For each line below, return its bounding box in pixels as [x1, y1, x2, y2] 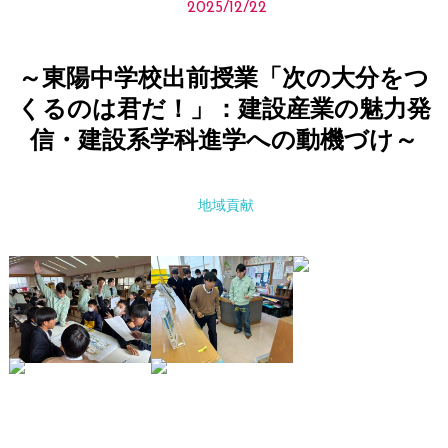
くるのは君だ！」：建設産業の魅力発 [16, 99, 431, 123]
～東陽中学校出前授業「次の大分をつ [18, 68, 430, 92]
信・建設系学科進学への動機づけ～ [29, 130, 418, 154]
